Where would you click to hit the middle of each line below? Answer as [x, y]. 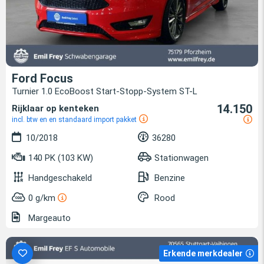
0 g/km [42, 198]
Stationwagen [181, 158]
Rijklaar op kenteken [55, 109]
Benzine [170, 178]
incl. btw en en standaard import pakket [74, 120]
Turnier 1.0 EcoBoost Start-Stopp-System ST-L [105, 92]
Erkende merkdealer [203, 254]
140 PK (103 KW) [60, 158]
